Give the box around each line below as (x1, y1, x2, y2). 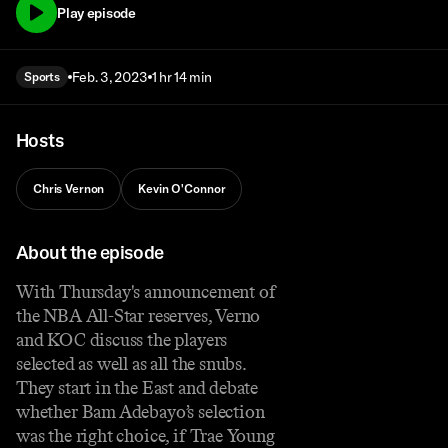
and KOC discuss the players (16, 328, 228, 351)
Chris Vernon (33, 181, 105, 197)
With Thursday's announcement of (16, 280, 276, 303)
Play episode (57, 3, 136, 22)
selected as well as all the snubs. (16, 352, 246, 375)
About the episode (16, 240, 164, 264)
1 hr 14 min (151, 68, 212, 87)
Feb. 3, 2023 (71, 68, 148, 87)
